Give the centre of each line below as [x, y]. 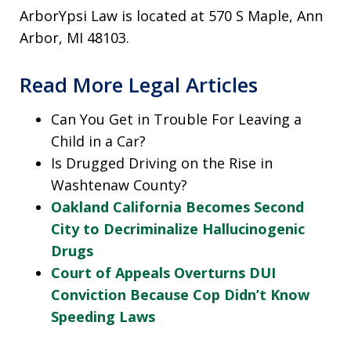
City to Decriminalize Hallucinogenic [178, 229]
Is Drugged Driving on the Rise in [162, 163]
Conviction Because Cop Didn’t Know [180, 295]
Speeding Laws [103, 317]
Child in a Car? [98, 141]
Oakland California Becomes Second [177, 207]
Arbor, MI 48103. [74, 38]
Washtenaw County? [119, 185]
